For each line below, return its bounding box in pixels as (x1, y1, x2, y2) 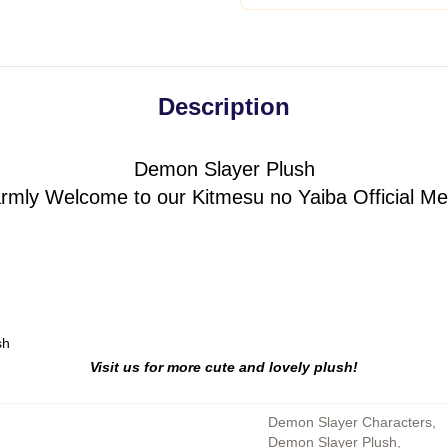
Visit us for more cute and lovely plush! (90, 359, 358, 375)
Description (158, 93, 290, 120)
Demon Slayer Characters (267, 414, 432, 430)
